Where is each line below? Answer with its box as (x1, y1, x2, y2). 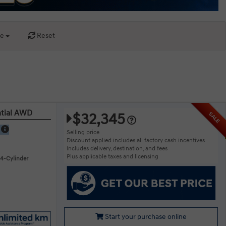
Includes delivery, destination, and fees (66, 145, 167, 153)
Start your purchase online (103, 212, 187, 221)
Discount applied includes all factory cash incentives (66, 137, 205, 145)
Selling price (66, 129, 99, 137)
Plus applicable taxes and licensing (66, 153, 158, 161)
